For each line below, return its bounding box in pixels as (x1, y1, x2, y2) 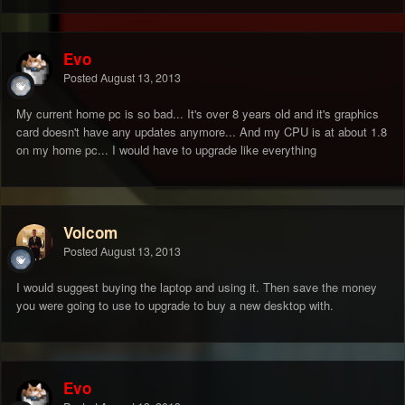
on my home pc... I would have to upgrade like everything (16, 141, 316, 159)
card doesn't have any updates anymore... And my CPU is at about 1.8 (16, 123, 387, 141)
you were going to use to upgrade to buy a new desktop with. (16, 297, 334, 315)
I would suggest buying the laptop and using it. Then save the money (16, 278, 377, 297)
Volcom (63, 221, 118, 244)
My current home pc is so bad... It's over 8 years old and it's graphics (16, 105, 379, 123)
